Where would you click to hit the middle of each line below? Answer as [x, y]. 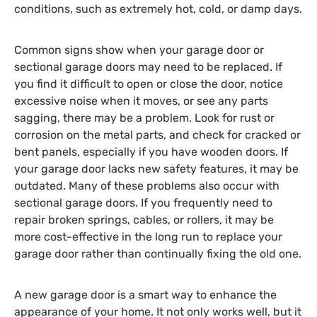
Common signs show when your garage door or [139, 50]
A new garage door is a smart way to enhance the [145, 295]
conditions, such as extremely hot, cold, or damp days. [158, 8]
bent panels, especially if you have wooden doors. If [151, 152]
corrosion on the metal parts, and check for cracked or [157, 135]
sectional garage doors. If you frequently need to [143, 203]
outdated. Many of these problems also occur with [147, 186]
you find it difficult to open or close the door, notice [149, 84]
